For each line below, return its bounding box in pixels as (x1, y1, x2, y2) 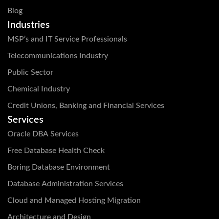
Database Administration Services (7, 180, 123, 188)
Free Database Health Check (7, 147, 105, 155)
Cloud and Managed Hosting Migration (7, 197, 141, 205)
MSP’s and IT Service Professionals (7, 35, 127, 44)
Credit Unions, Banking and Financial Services (7, 102, 164, 110)
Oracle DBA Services (7, 130, 79, 138)
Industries (7, 20, 50, 30)
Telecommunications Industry (7, 52, 108, 60)
